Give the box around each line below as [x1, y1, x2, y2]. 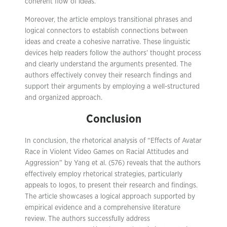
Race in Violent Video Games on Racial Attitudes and [25, 148, 188, 156]
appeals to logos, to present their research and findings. [25, 182, 198, 189]
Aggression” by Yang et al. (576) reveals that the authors [25, 160, 201, 167]
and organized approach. [25, 94, 102, 101]
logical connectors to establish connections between [25, 27, 188, 34]
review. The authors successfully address [25, 215, 150, 222]
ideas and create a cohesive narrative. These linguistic [25, 39, 191, 46]
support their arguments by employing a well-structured [25, 83, 200, 90]
